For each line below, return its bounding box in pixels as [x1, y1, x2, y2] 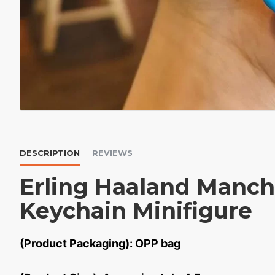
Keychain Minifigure [20, 197, 252, 224]
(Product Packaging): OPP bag [20, 237, 180, 250]
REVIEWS [92, 148, 133, 158]
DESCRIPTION [20, 148, 80, 158]
